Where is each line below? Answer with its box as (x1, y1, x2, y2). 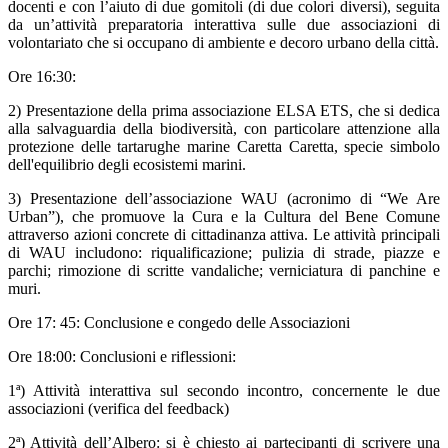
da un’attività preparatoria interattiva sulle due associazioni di (8, 16, 440, 34)
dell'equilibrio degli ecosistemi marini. (8, 156, 250, 174)
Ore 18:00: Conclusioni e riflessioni (8, 348, 232, 366)
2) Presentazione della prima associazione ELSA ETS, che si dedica (8, 102, 440, 120)
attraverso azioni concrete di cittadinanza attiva (8, 226, 305, 244)
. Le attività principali (304, 226, 440, 244)
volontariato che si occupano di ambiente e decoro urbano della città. (8, 34, 439, 52)
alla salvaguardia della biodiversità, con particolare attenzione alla (8, 120, 440, 138)
